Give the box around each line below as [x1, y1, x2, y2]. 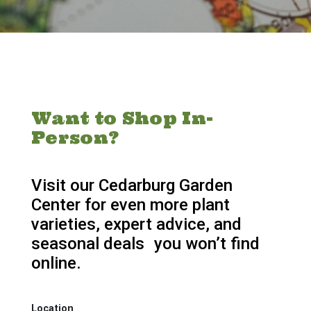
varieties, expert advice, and [31, 215, 242, 235]
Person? [31, 127, 120, 149]
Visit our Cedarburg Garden [31, 176, 233, 196]
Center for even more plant [31, 195, 230, 215]
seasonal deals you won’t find [31, 234, 260, 254]
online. [31, 253, 81, 274]
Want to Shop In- [31, 108, 214, 130]
